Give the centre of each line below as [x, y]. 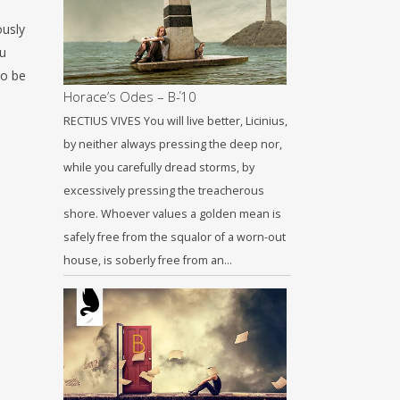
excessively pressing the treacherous [164, 191]
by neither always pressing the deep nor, [173, 144]
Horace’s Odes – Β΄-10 [130, 96]
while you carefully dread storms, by [159, 167]
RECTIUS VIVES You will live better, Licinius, [175, 121]
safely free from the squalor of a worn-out [175, 237]
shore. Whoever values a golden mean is [172, 214]
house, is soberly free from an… [148, 260]
